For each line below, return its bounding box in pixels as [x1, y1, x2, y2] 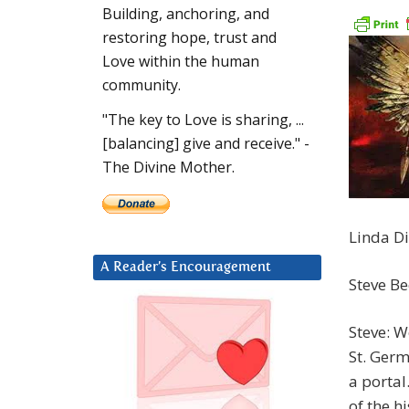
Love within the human [102, 51, 259, 72]
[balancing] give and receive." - [102, 133, 309, 154]
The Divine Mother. [102, 157, 235, 178]
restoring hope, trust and [102, 27, 277, 48]
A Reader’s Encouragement [100, 260, 271, 275]
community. [102, 75, 181, 96]
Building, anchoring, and [102, 4, 269, 25]
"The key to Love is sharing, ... [102, 110, 304, 131]
